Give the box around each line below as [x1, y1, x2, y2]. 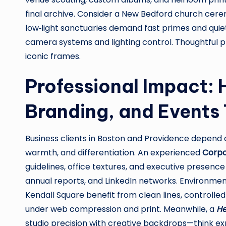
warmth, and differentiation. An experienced [25, 147, 202, 158]
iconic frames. [25, 50, 81, 62]
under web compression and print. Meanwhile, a [25, 203, 216, 215]
